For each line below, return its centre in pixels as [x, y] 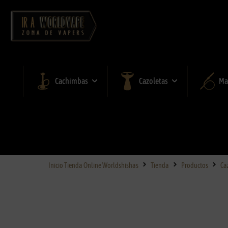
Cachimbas [72, 81]
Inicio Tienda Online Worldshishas [93, 165]
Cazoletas [154, 81]
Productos [194, 165]
